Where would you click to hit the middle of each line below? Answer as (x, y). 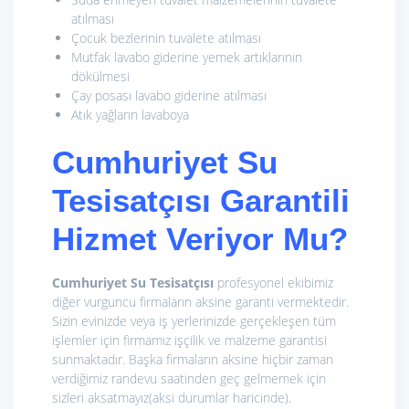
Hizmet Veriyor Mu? (200, 239)
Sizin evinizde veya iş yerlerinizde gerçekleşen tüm (194, 321)
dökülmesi (100, 77)
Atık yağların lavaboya (130, 115)
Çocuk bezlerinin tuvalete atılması (166, 38)
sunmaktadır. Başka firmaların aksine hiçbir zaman (193, 360)
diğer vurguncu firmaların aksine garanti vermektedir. (200, 302)
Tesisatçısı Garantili (201, 201)
